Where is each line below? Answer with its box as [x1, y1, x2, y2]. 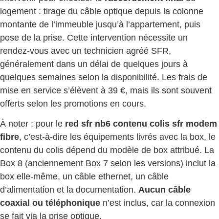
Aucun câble [138, 185, 191, 195]
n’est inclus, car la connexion [100, 198, 215, 208]
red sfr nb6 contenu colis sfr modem [65, 119, 217, 129]
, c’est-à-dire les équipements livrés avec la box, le [19, 132, 216, 142]
